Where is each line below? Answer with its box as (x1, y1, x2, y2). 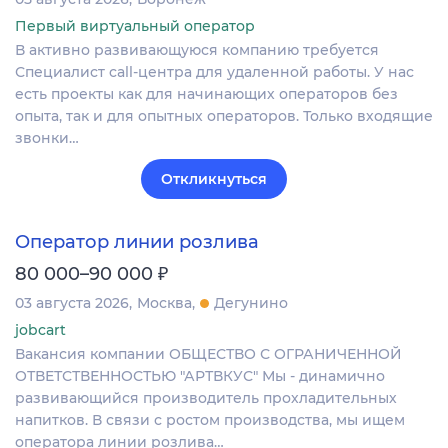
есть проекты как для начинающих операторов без (15, 84, 398, 103)
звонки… (15, 128, 79, 147)
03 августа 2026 (15, 294, 129, 313)
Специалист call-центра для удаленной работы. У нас (15, 62, 414, 81)
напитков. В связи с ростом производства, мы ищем (15, 411, 405, 430)
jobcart (15, 321, 66, 340)
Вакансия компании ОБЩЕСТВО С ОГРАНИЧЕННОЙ (15, 345, 402, 364)
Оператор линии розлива (15, 231, 259, 254)
